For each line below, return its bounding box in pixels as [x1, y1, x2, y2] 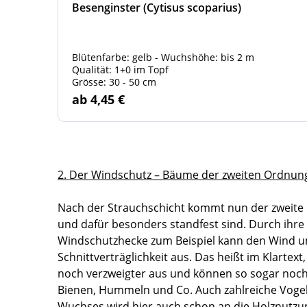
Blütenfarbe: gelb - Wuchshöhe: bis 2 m [72, 51, 254, 64]
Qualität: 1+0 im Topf [72, 63, 169, 76]
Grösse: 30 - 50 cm [72, 75, 156, 88]
